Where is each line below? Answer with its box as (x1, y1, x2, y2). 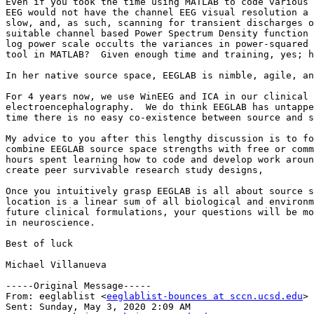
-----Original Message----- (6, 280, 151, 292)
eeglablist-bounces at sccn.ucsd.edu (107, 291, 303, 302)
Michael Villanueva (6, 259, 107, 271)
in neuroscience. (6, 217, 95, 228)
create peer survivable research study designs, (6, 165, 264, 176)
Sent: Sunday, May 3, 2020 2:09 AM (6, 301, 191, 313)
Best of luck (6, 238, 73, 250)
